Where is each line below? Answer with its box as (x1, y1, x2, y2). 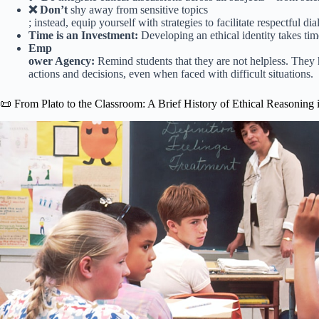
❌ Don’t (28, 3, 68, 16)
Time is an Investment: (28, 28, 138, 41)
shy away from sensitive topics (68, 3, 208, 16)
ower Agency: (28, 54, 95, 67)
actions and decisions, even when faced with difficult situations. (28, 67, 313, 80)
